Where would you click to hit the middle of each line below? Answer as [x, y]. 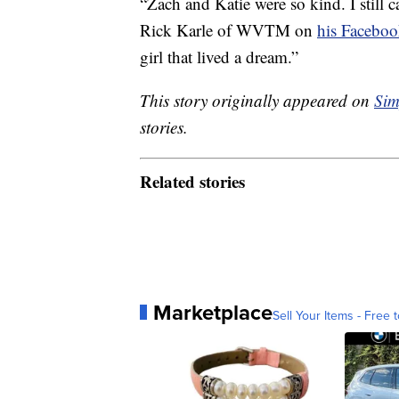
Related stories [192, 181]
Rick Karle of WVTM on [228, 30]
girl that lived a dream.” [219, 57]
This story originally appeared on [257, 101]
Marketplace [213, 312]
